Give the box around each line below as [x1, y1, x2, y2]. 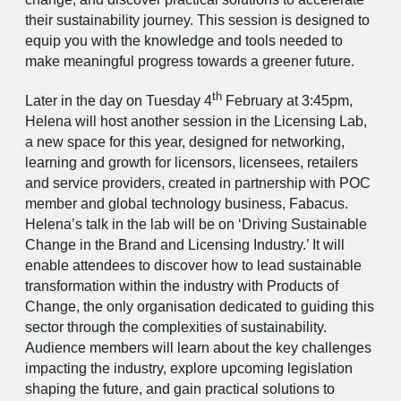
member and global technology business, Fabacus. [25, 195, 348, 211]
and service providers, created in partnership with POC [25, 175, 371, 191]
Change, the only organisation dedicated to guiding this [25, 298, 374, 314]
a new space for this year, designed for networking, [25, 133, 345, 149]
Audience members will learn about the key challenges [25, 339, 371, 355]
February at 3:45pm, [222, 92, 353, 108]
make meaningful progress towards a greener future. [25, 53, 354, 69]
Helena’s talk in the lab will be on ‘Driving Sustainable [25, 216, 367, 232]
